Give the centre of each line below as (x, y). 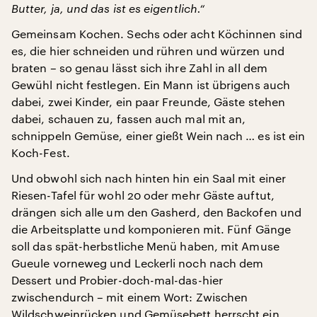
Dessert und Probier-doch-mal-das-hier (117, 280)
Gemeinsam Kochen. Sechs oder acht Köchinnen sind (157, 34)
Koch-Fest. (41, 152)
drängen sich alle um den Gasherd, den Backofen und (156, 212)
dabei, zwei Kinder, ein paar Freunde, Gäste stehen (148, 102)
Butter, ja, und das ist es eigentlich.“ (108, 8)
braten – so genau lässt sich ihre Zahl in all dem (139, 68)
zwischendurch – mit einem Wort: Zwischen (130, 297)
